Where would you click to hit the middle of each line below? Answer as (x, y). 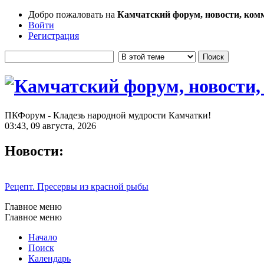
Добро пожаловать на (73, 14)
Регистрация (54, 36)
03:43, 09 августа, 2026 (50, 126)
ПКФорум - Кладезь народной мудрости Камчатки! (108, 115)
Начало (43, 237)
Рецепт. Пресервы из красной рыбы (77, 186)
